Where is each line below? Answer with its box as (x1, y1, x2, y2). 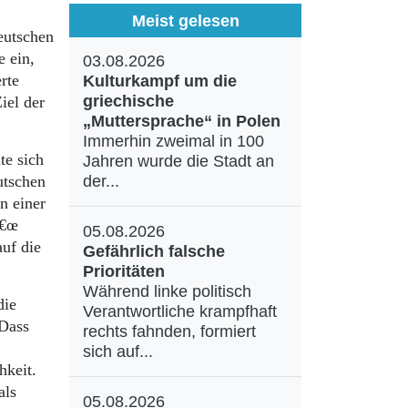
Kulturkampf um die (83, 72, 237, 90)
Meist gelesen (131, 11, 240, 30)
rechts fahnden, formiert (83, 322, 256, 341)
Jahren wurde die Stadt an (83, 152, 274, 170)
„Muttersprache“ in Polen (83, 112, 280, 130)
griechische (83, 92, 174, 110)
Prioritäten (83, 262, 165, 280)
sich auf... (83, 342, 153, 361)
